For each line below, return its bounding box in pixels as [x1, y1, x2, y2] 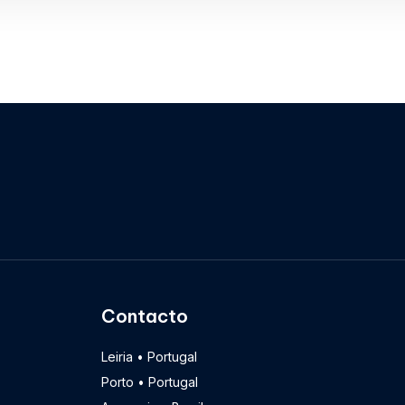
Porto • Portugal [101, 373, 198, 390]
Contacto [101, 304, 188, 327]
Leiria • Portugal [101, 348, 197, 364]
